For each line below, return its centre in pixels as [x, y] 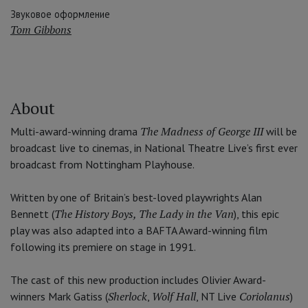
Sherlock [128, 297]
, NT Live [218, 297]
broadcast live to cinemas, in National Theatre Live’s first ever [154, 148]
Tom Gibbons [41, 30]
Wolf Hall [174, 297]
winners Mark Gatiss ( [59, 297]
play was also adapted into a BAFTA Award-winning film [139, 231]
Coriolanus [265, 297]
